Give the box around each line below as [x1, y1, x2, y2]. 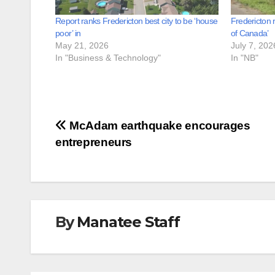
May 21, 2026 [55, 41, 109, 51]
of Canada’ [230, 28, 269, 39]
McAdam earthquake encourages [66, 119, 250, 133]
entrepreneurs [55, 136, 133, 149]
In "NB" [230, 53, 258, 63]
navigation [55, 143, 154, 168]
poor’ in [55, 28, 81, 39]
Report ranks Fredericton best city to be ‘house [55, 16, 218, 26]
